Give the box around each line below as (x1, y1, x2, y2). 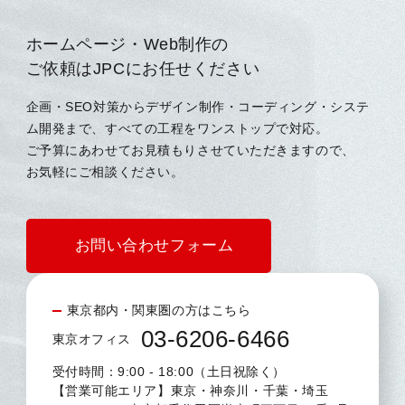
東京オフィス (52, 332, 131, 347)
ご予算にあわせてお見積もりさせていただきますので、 (25, 142, 355, 157)
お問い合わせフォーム (74, 236, 234, 254)
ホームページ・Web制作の (25, 34, 229, 53)
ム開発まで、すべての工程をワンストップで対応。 (25, 120, 329, 136)
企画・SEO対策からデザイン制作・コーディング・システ (25, 99, 370, 114)
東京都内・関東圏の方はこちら (66, 302, 251, 317)
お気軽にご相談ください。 (25, 164, 184, 179)
